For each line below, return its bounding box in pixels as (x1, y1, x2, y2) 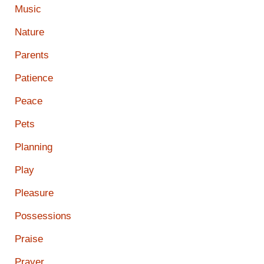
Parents (15, 49, 49, 61)
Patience (15, 72, 53, 84)
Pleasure (15, 187, 54, 199)
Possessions (15, 210, 71, 222)
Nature (15, 26, 44, 38)
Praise (15, 233, 43, 245)
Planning (15, 141, 52, 153)
